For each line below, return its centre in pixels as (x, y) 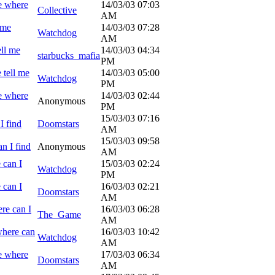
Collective (57, 10)
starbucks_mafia (69, 56)
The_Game (59, 215)
